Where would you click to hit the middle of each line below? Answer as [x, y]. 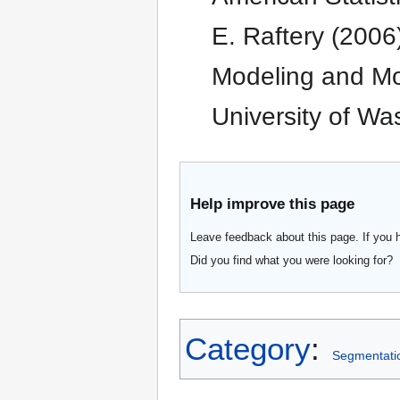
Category [248, 349]
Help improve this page [273, 204]
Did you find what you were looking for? [292, 260]
